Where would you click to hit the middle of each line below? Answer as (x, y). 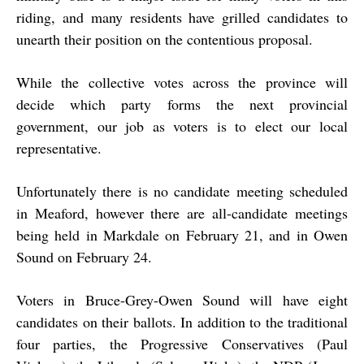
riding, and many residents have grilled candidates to (182, 17)
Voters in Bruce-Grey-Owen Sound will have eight (182, 300)
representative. (59, 148)
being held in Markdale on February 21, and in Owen (182, 235)
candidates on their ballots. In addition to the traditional (182, 322)
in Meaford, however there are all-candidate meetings (182, 213)
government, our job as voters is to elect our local (182, 126)
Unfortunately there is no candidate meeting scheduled (182, 191)
